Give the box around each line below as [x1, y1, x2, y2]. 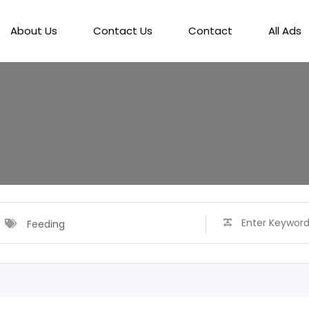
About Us [10, 23, 57, 38]
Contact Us [93, 23, 152, 38]
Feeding [27, 217, 65, 231]
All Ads [268, 23, 301, 38]
